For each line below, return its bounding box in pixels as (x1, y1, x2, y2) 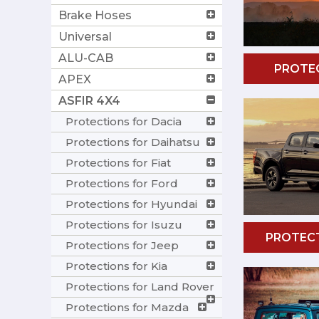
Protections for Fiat (66, 155, 171, 169)
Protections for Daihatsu (66, 135, 200, 149)
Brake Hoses (58, 8, 132, 22)
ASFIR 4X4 (58, 93, 120, 108)
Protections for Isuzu (66, 217, 182, 231)
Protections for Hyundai (66, 197, 197, 211)
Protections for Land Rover (66, 279, 214, 293)
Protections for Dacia (66, 114, 182, 128)
